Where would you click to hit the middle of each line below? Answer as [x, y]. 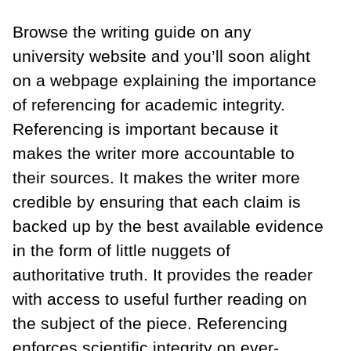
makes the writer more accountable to [154, 153]
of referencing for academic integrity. [149, 104]
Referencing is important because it [145, 128]
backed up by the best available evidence [168, 226]
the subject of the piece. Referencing [150, 323]
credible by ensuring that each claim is [157, 201]
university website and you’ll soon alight [161, 56]
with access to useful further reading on [160, 299]
